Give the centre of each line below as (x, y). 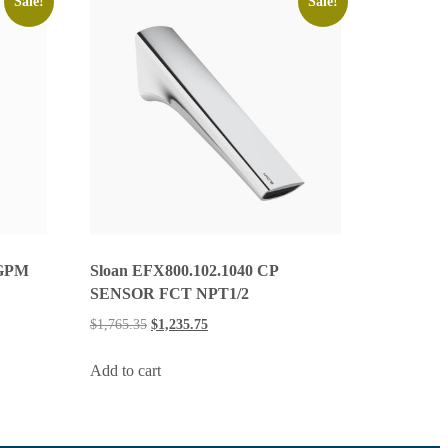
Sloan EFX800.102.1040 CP (184, 271)
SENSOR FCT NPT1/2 (170, 294)
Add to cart (126, 371)
